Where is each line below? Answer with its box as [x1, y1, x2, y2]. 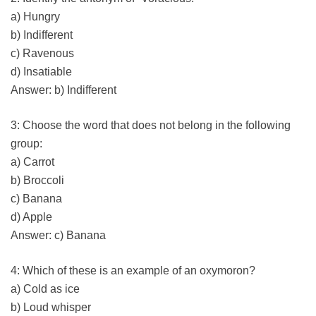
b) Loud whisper [11, 300, 91, 313]
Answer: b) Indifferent [11, 83, 116, 96]
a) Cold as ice [11, 282, 80, 295]
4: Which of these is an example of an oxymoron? [11, 264, 255, 276]
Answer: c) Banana [11, 229, 106, 241]
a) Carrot [11, 155, 54, 168]
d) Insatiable [11, 65, 72, 78]
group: [11, 137, 42, 150]
